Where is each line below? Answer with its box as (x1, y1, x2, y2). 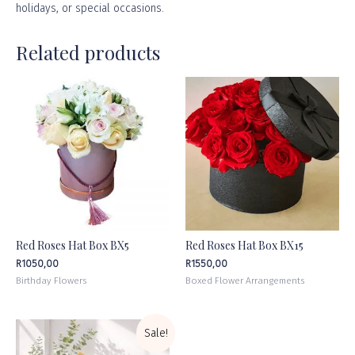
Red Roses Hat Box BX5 (16, 237, 129, 253)
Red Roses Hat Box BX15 (185, 237, 303, 253)
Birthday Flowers (16, 275, 86, 287)
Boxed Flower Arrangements (185, 275, 304, 287)
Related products (16, 39, 160, 65)
